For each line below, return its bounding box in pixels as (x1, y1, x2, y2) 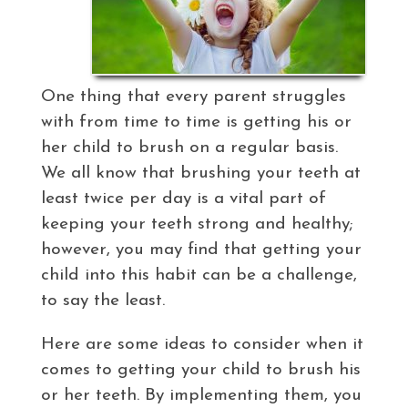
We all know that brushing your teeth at (40, 164, 361, 182)
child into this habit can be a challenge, (40, 266, 357, 284)
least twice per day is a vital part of (40, 189, 326, 208)
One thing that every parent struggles (40, 87, 346, 106)
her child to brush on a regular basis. (40, 138, 338, 157)
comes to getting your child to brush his (40, 361, 361, 379)
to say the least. (40, 291, 165, 310)
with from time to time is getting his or (40, 113, 352, 131)
